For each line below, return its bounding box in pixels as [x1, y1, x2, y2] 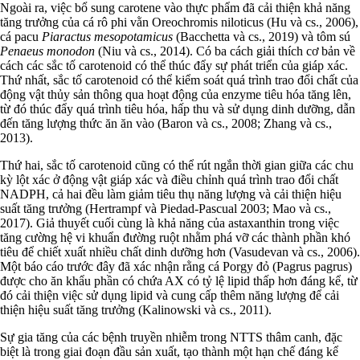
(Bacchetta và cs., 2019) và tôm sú [173, 29, 350, 43]
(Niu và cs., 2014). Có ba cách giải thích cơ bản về [98, 43, 355, 58]
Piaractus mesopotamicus [42, 29, 173, 43]
